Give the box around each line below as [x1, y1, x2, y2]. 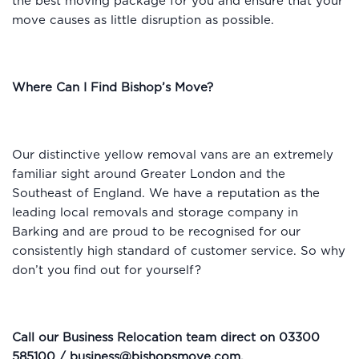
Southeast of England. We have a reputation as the [12, 187, 320, 200]
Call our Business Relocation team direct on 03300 [12, 331, 320, 344]
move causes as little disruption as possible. [12, 14, 274, 26]
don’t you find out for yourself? [12, 264, 201, 276]
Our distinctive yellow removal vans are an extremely [12, 148, 333, 161]
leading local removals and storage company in [12, 206, 298, 219]
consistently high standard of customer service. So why [12, 244, 345, 257]
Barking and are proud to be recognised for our [12, 225, 301, 238]
